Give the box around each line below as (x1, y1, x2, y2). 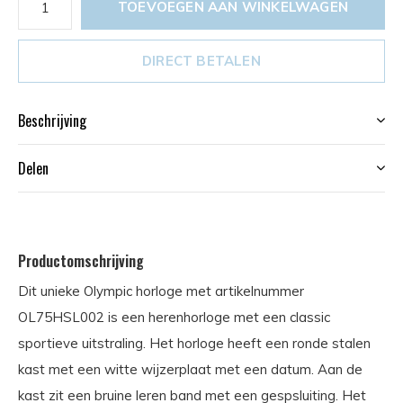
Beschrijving (18, 110, 86, 131)
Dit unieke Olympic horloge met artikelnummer (18, 282, 304, 300)
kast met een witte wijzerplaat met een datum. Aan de (18, 361, 363, 378)
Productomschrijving (18, 250, 144, 272)
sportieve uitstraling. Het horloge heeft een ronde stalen (18, 335, 371, 352)
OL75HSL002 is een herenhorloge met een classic (18, 309, 330, 326)
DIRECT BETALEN (142, 52, 261, 69)
